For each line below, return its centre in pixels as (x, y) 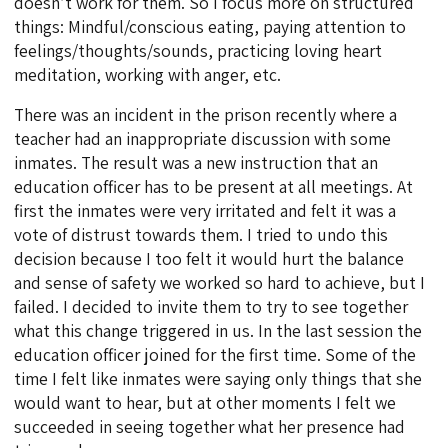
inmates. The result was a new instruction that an (196, 163)
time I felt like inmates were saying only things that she (218, 379)
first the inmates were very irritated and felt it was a (205, 211)
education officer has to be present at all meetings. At (214, 187)
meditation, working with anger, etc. (148, 75)
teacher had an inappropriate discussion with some (203, 139)
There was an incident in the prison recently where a (206, 115)
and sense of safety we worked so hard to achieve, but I (220, 283)
